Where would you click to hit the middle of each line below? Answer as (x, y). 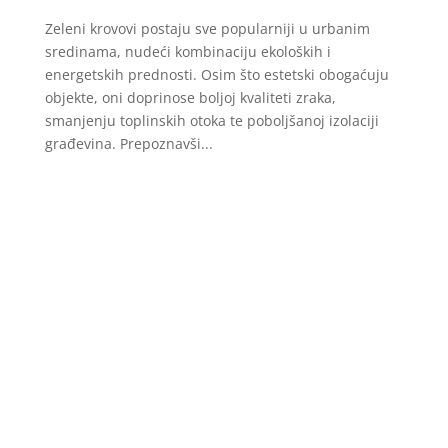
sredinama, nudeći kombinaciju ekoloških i (187, 51)
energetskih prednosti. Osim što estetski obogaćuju (216, 74)
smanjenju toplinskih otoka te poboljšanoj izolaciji (211, 120)
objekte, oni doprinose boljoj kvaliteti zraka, (190, 97)
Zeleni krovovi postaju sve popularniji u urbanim (207, 28)
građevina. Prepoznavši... (128, 143)
